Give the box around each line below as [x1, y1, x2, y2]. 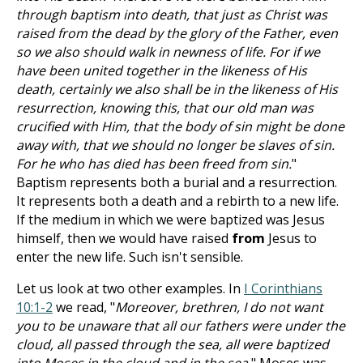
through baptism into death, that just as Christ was [16, 6, 327, 23]
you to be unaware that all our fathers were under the [16, 317, 345, 335]
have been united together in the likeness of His [16, 62, 307, 79]
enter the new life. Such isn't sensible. [16, 248, 243, 266]
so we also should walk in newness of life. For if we [16, 43, 320, 61]
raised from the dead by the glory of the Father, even [16, 24, 338, 42]
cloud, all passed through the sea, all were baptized [16, 335, 329, 353]
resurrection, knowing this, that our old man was [16, 99, 314, 117]
